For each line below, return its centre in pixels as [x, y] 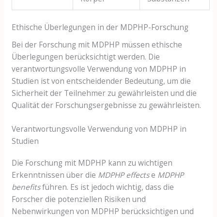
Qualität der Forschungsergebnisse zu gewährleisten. [106, 105]
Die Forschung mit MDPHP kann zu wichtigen [92, 163]
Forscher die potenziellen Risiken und [78, 199]
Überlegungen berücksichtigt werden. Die [85, 56]
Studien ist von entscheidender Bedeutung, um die [101, 81]
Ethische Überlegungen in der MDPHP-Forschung [100, 27]
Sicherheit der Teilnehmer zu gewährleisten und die [104, 93]
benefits [26, 187]
